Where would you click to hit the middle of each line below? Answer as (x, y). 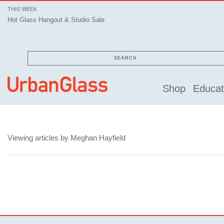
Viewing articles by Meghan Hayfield (66, 137)
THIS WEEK (22, 9)
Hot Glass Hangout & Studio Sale (56, 20)
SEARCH (125, 58)
